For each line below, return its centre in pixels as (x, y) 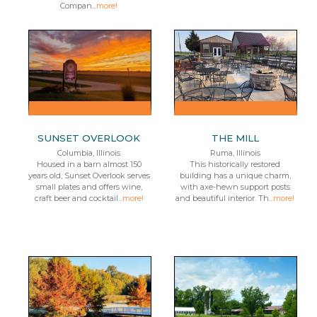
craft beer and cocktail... (78, 198)
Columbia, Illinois (89, 153)
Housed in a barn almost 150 (89, 164)
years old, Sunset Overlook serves (89, 175)
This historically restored (235, 164)
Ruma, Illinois (235, 153)
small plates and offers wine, (89, 187)
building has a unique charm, (235, 175)
